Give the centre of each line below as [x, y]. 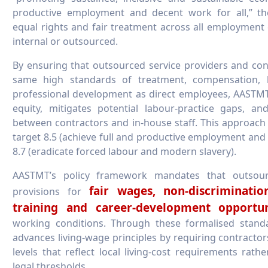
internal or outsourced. [65, 41]
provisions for [51, 191]
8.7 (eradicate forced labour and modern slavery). [124, 151]
